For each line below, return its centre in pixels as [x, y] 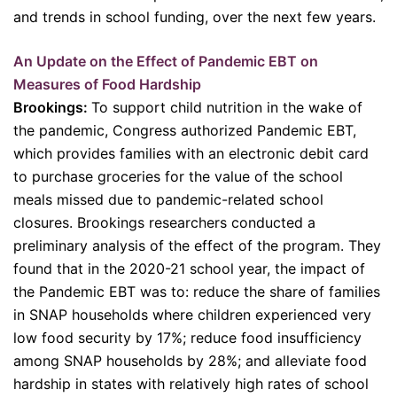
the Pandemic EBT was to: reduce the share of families [197, 292]
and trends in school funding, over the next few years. [195, 17]
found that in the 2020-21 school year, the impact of [189, 269]
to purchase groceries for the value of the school [178, 176]
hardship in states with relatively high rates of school [191, 384]
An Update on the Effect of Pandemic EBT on [166, 61]
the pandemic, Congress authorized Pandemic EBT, [185, 130]
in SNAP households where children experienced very [192, 315]
